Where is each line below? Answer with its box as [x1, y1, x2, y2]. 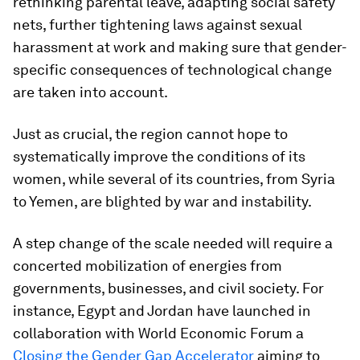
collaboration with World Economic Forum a [13, 324, 304, 342]
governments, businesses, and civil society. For [13, 279, 324, 297]
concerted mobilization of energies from [13, 256, 282, 274]
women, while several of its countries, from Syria [13, 170, 335, 187]
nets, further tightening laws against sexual [13, 15, 302, 33]
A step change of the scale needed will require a [13, 234, 333, 252]
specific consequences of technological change [13, 60, 332, 78]
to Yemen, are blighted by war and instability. [13, 192, 312, 210]
